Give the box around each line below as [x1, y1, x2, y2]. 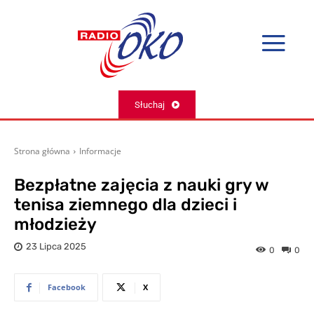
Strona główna [14, 145, 70, 158]
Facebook [48, 282, 86, 293]
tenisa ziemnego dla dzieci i [14, 195, 237, 215]
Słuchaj [135, 99, 165, 110]
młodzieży [14, 214, 97, 235]
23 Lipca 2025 [26, 241, 86, 252]
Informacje [79, 145, 121, 158]
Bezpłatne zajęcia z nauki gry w [14, 175, 268, 196]
